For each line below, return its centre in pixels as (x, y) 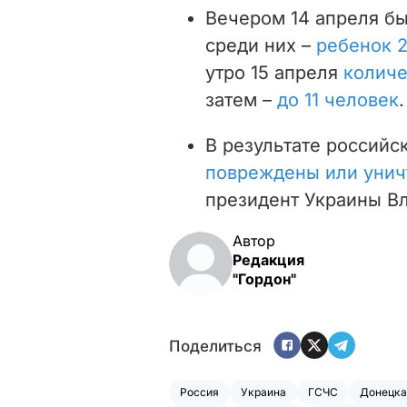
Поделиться (215, 347)
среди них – (261, 45)
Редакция (268, 259)
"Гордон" (264, 278)
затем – (241, 99)
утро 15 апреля (274, 72)
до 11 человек (338, 99)
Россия (199, 392)
